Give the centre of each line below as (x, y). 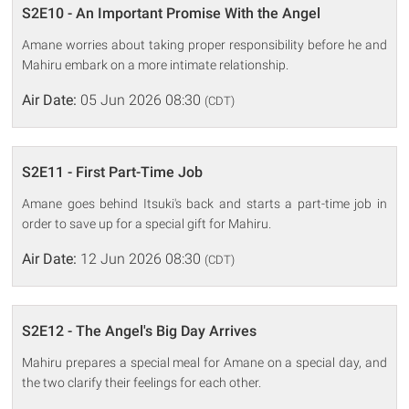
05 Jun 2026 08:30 (141, 100)
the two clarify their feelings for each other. (142, 382)
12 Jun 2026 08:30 (141, 258)
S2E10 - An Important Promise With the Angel (172, 13)
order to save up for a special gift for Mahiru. (147, 223)
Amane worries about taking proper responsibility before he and (204, 44)
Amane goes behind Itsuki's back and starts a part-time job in (204, 203)
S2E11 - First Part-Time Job (113, 172)
